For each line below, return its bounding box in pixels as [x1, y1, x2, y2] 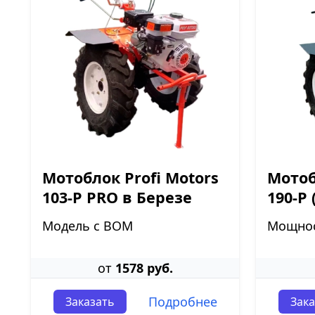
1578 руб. [115, 259, 173, 276]
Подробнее [148, 293, 217, 310]
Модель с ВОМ [42, 217, 133, 234]
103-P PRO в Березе [42, 187, 192, 207]
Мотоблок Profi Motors [42, 167, 219, 188]
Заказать [65, 294, 115, 309]
